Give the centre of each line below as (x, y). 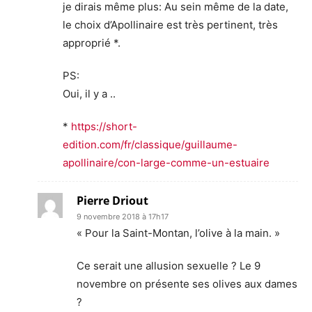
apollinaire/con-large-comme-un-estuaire (166, 162)
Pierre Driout (112, 200)
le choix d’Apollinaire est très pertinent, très (170, 24)
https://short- (104, 126)
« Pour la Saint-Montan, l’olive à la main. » (178, 233)
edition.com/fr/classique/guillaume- (150, 144)
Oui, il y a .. (89, 93)
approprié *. (92, 42)
